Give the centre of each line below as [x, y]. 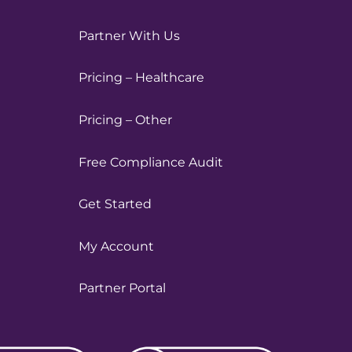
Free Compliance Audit [151, 162]
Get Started [115, 204]
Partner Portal [123, 288]
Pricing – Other [126, 119]
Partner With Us [130, 35]
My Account [117, 246]
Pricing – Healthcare [142, 78]
